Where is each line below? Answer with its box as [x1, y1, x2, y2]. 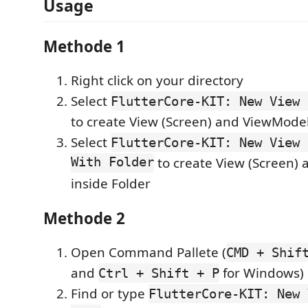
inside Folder [71, 175, 151, 192]
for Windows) [219, 264, 304, 282]
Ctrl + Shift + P [98, 265, 219, 280]
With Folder [71, 154, 154, 172]
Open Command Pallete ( [71, 243, 226, 261]
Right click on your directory [71, 71, 243, 89]
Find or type [71, 285, 148, 302]
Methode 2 [43, 207, 125, 229]
